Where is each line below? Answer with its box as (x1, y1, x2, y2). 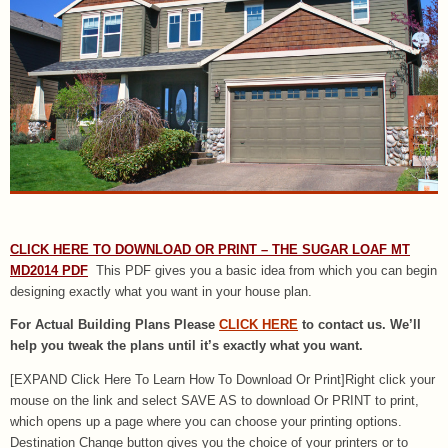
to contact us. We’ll (298, 318, 421, 333)
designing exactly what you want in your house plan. (10, 284, 312, 299)
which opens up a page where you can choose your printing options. (10, 414, 402, 429)
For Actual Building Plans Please (10, 318, 219, 333)
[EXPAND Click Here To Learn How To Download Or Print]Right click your (10, 372, 435, 387)
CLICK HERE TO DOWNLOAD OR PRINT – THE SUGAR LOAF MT (10, 242, 410, 257)
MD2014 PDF (10, 263, 88, 278)
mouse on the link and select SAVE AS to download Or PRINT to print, (10, 393, 419, 408)
